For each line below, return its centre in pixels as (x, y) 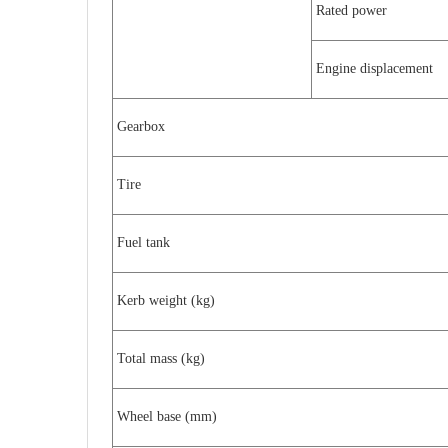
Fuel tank (143, 242)
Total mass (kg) (161, 358)
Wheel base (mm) (167, 416)
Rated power (351, 10)
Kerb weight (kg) (166, 300)
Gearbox (141, 126)
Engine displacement (374, 68)
